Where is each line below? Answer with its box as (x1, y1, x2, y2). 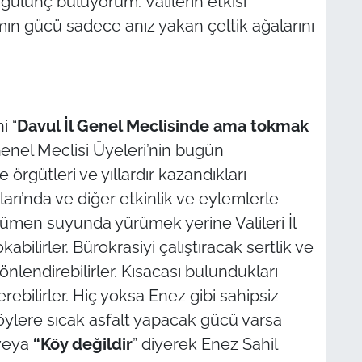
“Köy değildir (32, 335, 133, 355)
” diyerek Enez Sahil (132, 335, 277, 355)
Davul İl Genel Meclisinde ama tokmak (16, 116, 309, 137)
